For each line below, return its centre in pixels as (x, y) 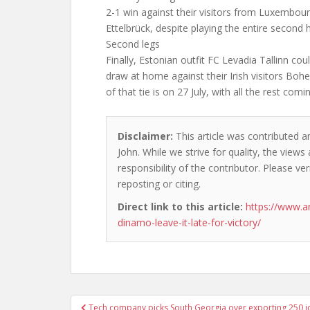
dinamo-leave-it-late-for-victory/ (189, 222)
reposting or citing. (159, 184)
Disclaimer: (145, 136)
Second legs (133, 44)
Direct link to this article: (180, 207)
